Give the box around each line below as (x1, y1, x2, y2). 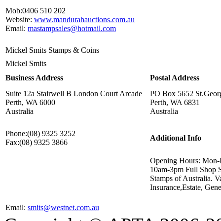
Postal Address (150, 74, 199, 82)
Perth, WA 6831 (150, 98, 200, 107)
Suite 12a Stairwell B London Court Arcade (5, 89, 142, 98)
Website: (5, 15, 32, 24)
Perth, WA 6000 (5, 98, 55, 107)
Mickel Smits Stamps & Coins (5, 46, 99, 55)
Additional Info (150, 134, 201, 143)
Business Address (5, 74, 63, 82)
